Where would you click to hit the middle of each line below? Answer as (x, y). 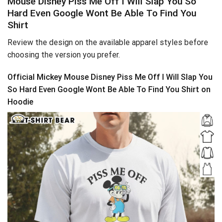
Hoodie (20, 102)
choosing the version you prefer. (64, 55)
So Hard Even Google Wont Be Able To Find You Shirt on (109, 90)
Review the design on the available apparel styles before (108, 42)
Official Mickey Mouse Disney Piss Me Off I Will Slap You (110, 77)
